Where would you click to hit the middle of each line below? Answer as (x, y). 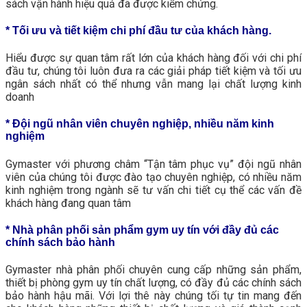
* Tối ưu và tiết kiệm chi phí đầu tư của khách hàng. (138, 30)
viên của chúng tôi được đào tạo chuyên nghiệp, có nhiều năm (153, 177)
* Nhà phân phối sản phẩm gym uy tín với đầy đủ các (142, 230)
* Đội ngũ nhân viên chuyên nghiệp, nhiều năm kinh (140, 124)
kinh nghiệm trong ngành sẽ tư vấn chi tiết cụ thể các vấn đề (153, 190)
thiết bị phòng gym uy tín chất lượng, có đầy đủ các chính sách (153, 283)
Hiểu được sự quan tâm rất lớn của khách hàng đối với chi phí (153, 58)
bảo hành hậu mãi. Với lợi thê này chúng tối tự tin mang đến (153, 296)
